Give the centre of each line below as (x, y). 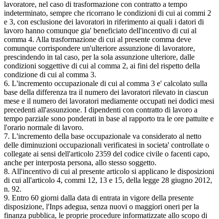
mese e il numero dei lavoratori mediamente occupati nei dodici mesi (109, 101)
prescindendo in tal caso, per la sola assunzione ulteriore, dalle (99, 57)
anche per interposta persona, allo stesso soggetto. (80, 162)
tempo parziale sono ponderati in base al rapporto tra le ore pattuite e (109, 118)
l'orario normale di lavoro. (44, 127)
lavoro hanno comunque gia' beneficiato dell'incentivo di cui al (100, 30)
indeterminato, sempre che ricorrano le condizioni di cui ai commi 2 (108, 13)
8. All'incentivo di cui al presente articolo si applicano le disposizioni (109, 171)
